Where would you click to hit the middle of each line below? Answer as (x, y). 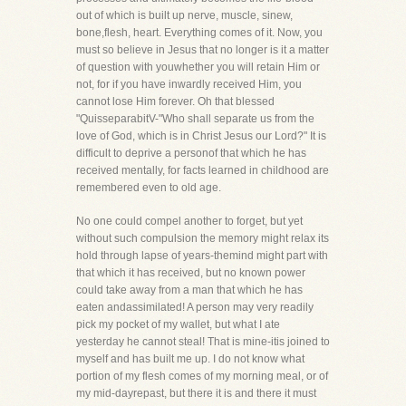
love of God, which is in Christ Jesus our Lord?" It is (201, 136)
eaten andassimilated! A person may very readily (195, 307)
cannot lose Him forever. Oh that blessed (175, 101)
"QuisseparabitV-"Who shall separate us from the (195, 119)
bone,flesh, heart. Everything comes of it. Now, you (199, 33)
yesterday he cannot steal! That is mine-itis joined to (203, 342)
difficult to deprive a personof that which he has (191, 153)
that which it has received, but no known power (191, 273)
